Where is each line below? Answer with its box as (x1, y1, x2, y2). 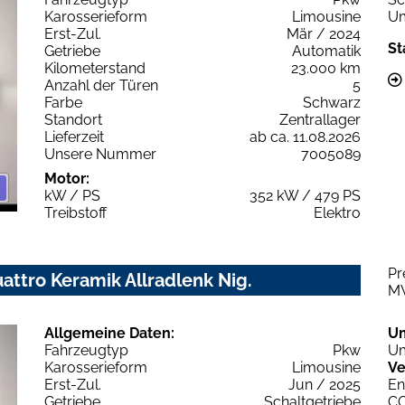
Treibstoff (44, 204, 107, 222)
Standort (44, 111, 102, 129)
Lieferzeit (44, 128, 104, 146)
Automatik (292, 42, 361, 61)
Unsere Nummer (44, 146, 156, 164)
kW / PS (44, 187, 100, 205)
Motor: (44, 170, 89, 188)
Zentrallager (279, 111, 361, 129)
